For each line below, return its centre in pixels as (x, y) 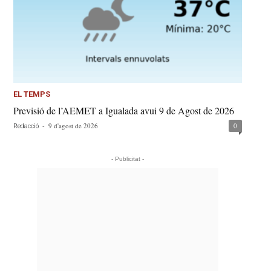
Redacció (26, 126)
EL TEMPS (32, 94)
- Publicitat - (128, 159)
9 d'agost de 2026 (73, 126)
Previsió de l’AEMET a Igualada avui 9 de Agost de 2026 (124, 111)
